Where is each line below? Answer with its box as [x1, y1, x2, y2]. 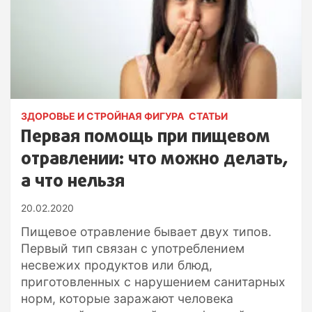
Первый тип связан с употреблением [21, 240, 244, 256]
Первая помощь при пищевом [21, 123, 270, 150]
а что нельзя [21, 168, 125, 195]
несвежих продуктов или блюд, [21, 257, 212, 272]
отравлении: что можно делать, [21, 146, 288, 173]
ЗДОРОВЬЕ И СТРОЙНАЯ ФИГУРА [21, 109, 184, 122]
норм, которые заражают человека [21, 290, 233, 306]
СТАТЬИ [189, 109, 228, 122]
